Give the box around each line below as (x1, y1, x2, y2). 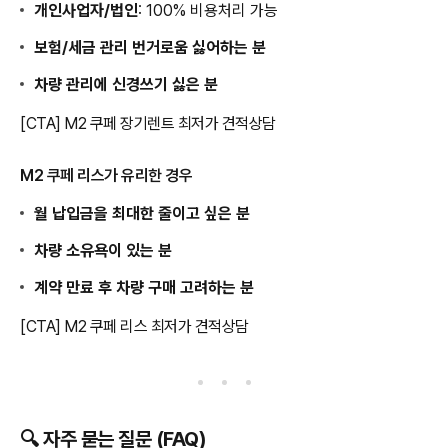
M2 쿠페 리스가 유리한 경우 (20, 165, 192, 185)
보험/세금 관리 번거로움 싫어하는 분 (34, 37, 267, 57)
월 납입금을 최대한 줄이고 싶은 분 (34, 203, 251, 223)
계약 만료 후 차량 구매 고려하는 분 (34, 277, 255, 297)
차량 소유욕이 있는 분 (34, 240, 173, 260)
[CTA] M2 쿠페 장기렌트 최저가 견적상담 (20, 113, 276, 133)
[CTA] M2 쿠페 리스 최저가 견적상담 (20, 316, 249, 336)
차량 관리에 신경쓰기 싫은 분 (34, 74, 219, 94)
